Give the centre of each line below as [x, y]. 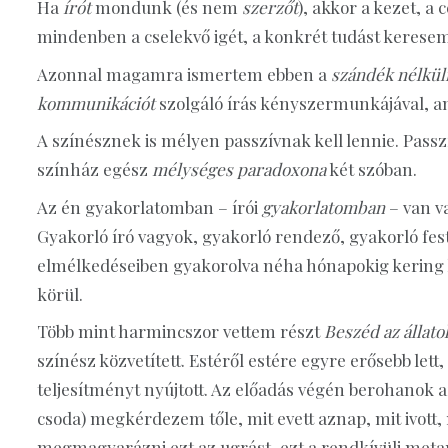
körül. [60, 293]
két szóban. [371, 169]
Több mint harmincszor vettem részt [178, 331]
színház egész [94, 169]
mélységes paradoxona [239, 169]
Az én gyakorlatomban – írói [149, 206]
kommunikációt [98, 102]
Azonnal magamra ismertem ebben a [184, 73]
